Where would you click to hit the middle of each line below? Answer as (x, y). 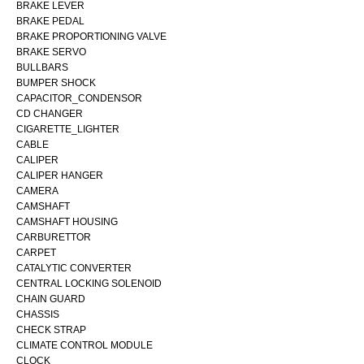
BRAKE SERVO (51, 52)
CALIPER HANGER (60, 175)
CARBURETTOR (54, 237)
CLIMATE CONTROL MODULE (84, 345)
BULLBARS (42, 67)
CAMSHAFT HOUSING (67, 221)
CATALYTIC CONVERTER (74, 268)
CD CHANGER (50, 113)
